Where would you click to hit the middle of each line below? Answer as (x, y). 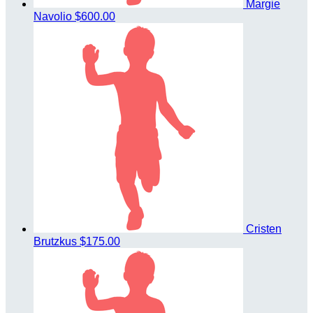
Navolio (54, 17)
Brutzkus (57, 242)
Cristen (264, 229)
